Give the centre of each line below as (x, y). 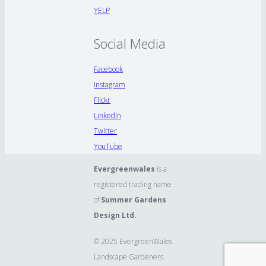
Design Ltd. (115, 215)
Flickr (102, 100)
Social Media (130, 43)
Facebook (108, 69)
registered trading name (133, 184)
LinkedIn (107, 115)
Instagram (110, 85)
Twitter (105, 131)
